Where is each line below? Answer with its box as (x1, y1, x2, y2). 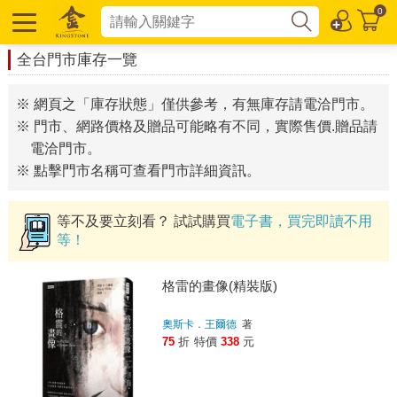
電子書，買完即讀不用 (230, 214, 372, 229)
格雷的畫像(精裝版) (161, 278, 277, 293)
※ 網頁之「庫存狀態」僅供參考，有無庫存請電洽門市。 (15, 97, 374, 112)
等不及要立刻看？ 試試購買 (56, 214, 230, 229)
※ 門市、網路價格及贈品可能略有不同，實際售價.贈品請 (15, 119, 378, 134)
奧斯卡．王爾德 (161, 318, 239, 331)
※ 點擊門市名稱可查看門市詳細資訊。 (15, 163, 261, 178)
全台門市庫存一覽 (16, 51, 137, 68)
